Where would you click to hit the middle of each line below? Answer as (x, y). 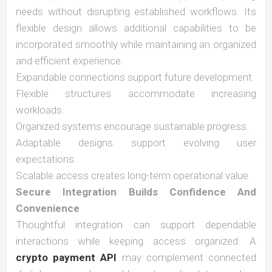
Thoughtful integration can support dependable (136, 225)
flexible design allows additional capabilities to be (136, 28)
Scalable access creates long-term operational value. (133, 175)
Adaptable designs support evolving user (136, 143)
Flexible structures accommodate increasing (136, 93)
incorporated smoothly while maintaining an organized (136, 44)
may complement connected (187, 257)
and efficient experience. (70, 61)
